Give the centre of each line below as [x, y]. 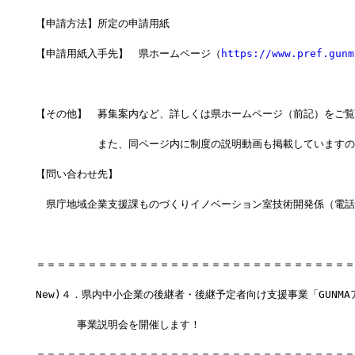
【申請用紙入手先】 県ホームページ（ [128, 54]
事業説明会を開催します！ [118, 325]
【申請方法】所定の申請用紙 [102, 24]
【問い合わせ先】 [82, 174]
